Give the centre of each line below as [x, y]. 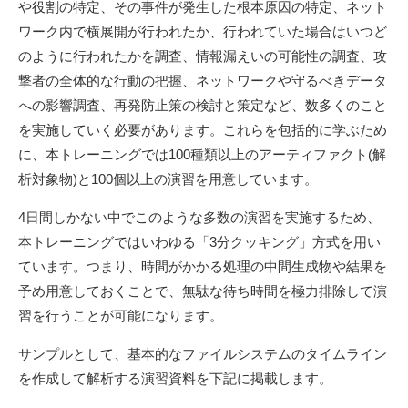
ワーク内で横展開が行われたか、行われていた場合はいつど [203, 31]
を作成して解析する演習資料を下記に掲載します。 [175, 378]
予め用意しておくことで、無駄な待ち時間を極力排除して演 [203, 291]
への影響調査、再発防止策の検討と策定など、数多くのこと [203, 105]
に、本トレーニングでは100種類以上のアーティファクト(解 [202, 154]
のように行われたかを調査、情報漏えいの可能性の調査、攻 [203, 56]
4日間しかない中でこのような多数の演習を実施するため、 [199, 217]
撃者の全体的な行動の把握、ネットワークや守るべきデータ [203, 80]
